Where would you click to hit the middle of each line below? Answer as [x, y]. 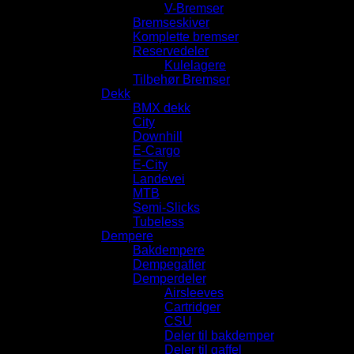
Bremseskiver [171, 22]
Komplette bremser [186, 36]
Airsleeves [194, 292]
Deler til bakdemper [219, 335]
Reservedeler [171, 51]
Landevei [159, 179]
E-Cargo [156, 150]
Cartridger [192, 307]
